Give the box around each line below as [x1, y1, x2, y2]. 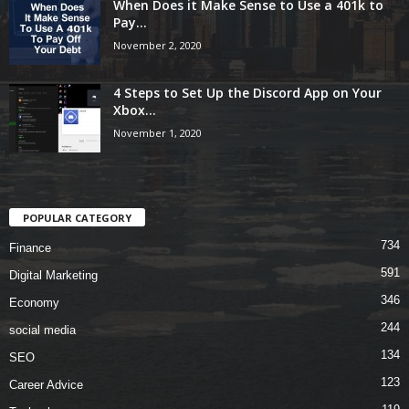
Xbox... [113, 100, 156, 119]
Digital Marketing [9, 267, 98, 282]
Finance [9, 240, 51, 255]
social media [9, 322, 76, 337]
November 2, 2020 [113, 37, 202, 52]
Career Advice [9, 377, 83, 392]
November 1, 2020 [113, 125, 202, 140]
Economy [9, 295, 59, 309]
